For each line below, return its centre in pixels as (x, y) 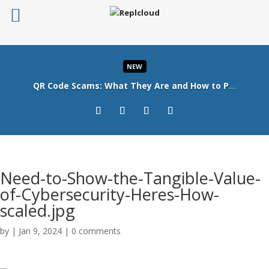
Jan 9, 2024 (40, 231)
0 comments (96, 231)
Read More (134, 93)
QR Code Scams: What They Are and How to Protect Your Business (232, 86)
